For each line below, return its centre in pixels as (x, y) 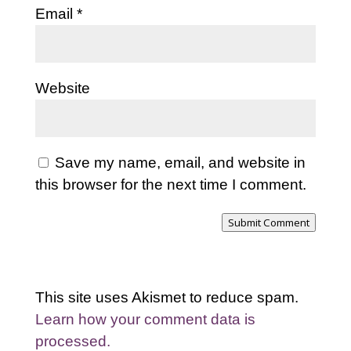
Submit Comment (269, 222)
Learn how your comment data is (145, 319)
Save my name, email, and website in (180, 162)
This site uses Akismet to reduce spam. (166, 297)
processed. (72, 341)
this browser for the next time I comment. (170, 184)
